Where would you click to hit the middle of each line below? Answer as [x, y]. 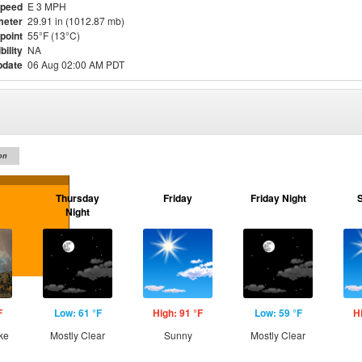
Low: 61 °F [78, 313]
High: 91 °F [178, 313]
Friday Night [278, 198]
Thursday [78, 198]
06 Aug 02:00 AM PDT [76, 64]
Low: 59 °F [278, 313]
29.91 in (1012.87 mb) [76, 21]
